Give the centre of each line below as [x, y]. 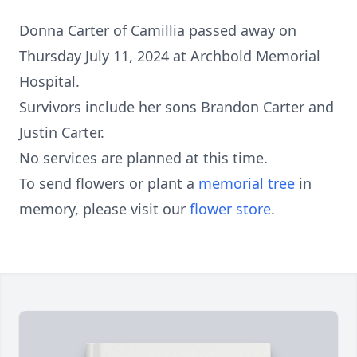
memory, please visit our [104, 209]
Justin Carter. [62, 132]
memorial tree [247, 183]
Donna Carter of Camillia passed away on [158, 30]
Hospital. [49, 81]
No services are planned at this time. [143, 158]
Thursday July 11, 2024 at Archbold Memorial [170, 56]
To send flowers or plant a [109, 183]
